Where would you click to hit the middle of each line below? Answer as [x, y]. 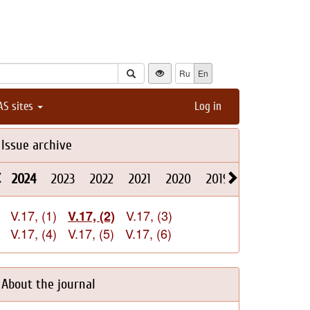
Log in [208, 106]
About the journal [48, 284]
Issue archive [37, 145]
